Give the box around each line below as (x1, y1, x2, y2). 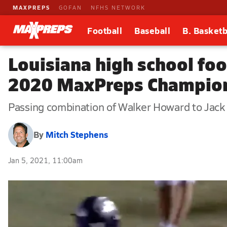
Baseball (134, 24, 170, 36)
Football (87, 24, 122, 36)
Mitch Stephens (46, 128, 108, 141)
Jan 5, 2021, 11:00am (8, 155, 83, 165)
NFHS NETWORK (91, 4, 145, 11)
